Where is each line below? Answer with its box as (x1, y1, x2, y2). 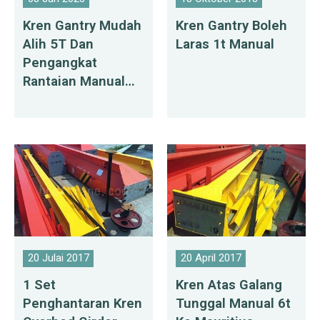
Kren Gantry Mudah (23, 16, 142, 36)
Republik (23, 109, 77, 129)
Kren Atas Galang (176, 275, 283, 296)
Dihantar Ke (23, 90, 95, 111)
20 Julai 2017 (27, 250, 89, 266)
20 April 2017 (180, 250, 241, 266)
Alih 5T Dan (23, 34, 94, 55)
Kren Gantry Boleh (176, 16, 288, 36)
